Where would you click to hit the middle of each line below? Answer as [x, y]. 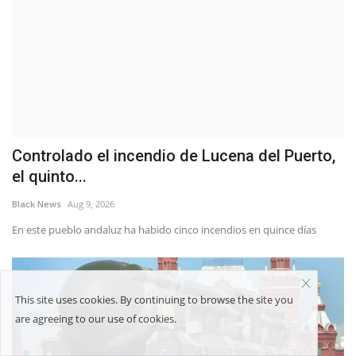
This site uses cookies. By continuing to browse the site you [154, 300]
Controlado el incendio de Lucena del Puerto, [174, 156]
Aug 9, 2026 [91, 204]
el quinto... [49, 177]
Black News [37, 204]
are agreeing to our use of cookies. [96, 319]
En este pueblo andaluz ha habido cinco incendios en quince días [164, 230]
